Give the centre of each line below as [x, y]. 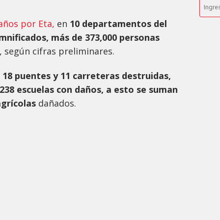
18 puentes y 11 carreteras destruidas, [87, 76]
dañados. [57, 103]
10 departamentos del [118, 24]
